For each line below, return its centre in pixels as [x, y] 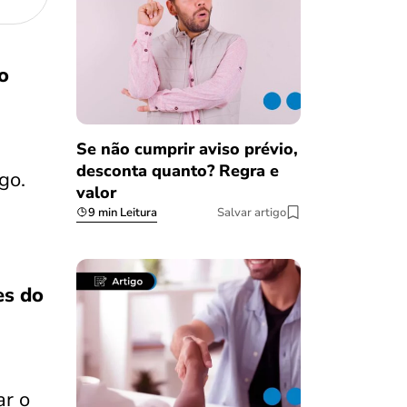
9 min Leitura [122, 212]
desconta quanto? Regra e [177, 170]
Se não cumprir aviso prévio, [187, 149]
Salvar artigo [252, 212]
